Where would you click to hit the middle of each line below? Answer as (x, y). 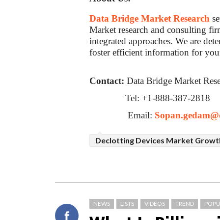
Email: (141, 115)
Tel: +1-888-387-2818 (168, 98)
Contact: (108, 81)
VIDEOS (155, 204)
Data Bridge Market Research (150, 18)
